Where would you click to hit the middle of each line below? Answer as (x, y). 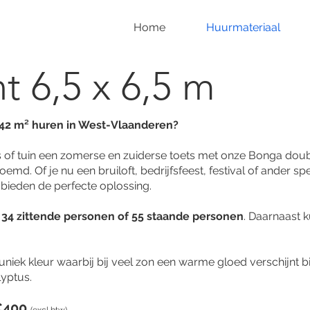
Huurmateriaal (243, 27)
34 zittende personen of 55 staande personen (122, 216)
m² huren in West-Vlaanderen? (96, 125)
